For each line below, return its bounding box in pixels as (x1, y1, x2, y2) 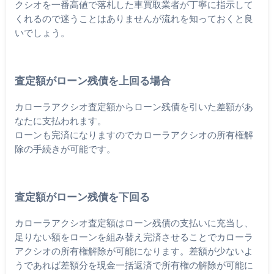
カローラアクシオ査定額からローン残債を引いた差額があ (14, 100, 253, 112)
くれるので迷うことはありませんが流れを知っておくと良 (14, 12, 253, 24)
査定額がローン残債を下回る (14, 191, 150, 204)
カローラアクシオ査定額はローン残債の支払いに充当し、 (14, 217, 253, 228)
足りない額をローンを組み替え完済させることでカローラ (14, 231, 253, 242)
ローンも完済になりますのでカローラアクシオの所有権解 (14, 128, 253, 140)
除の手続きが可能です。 (14, 143, 116, 154)
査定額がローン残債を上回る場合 (14, 75, 171, 87)
